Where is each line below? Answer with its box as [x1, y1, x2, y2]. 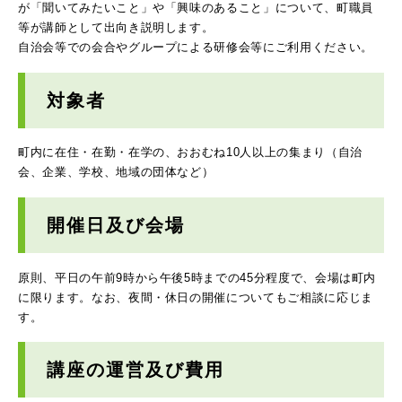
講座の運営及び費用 [47, 360, 224, 380]
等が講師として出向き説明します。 [18, 21, 214, 35]
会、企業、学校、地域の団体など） [18, 165, 214, 179]
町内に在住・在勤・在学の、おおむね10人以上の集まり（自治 [18, 145, 363, 160]
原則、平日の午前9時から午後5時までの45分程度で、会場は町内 [18, 270, 377, 284]
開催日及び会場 [47, 214, 185, 235]
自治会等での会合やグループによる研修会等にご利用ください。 [18, 40, 373, 55]
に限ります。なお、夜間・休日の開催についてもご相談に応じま [18, 290, 373, 304]
